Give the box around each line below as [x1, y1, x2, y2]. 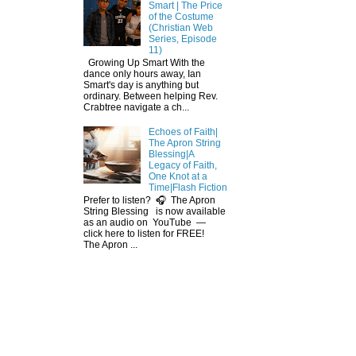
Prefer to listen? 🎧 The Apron [83, 195, 215, 207]
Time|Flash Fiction [148, 182, 227, 194]
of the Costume [148, 10, 214, 22]
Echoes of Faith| [148, 126, 218, 138]
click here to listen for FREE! [83, 228, 209, 240]
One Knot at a [148, 171, 207, 183]
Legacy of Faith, [148, 160, 217, 172]
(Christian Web [148, 21, 213, 33]
